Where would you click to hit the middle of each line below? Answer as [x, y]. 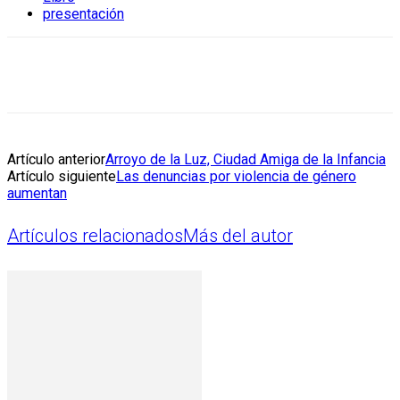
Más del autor [238, 236]
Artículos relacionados [95, 236]
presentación [83, 13]
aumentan [37, 193]
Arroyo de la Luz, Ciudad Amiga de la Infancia [246, 159]
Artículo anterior [56, 159]
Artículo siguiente [62, 176]
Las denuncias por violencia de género [236, 176]
